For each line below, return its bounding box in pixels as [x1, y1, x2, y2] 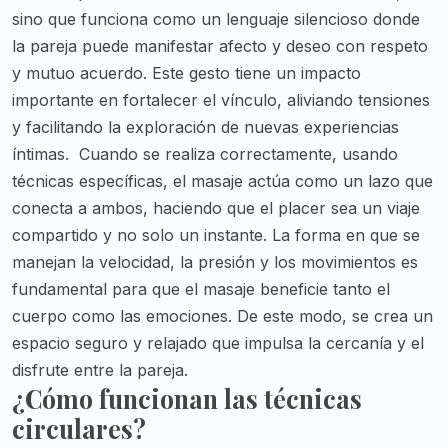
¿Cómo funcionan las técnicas [12, 382, 362, 416]
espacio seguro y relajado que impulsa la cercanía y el [12, 333, 424, 354]
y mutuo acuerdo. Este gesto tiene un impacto [12, 63, 361, 84]
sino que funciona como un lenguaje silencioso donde [12, 9, 420, 30]
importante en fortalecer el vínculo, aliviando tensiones [12, 90, 430, 111]
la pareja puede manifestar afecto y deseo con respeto [12, 36, 428, 57]
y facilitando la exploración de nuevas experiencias [12, 117, 399, 138]
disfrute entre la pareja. [12, 360, 188, 381]
